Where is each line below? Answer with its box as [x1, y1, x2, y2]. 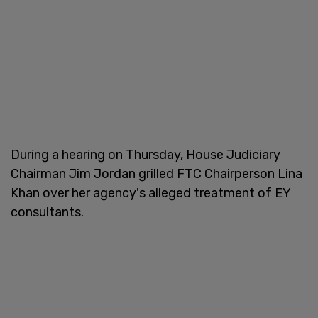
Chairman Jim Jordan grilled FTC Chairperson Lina [11, 165, 302, 182]
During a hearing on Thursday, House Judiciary [11, 146, 280, 163]
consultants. [11, 204, 84, 220]
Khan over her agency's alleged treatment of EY [11, 185, 290, 201]
